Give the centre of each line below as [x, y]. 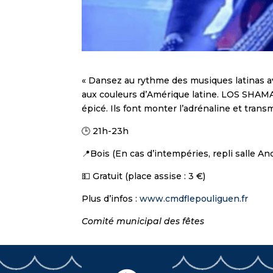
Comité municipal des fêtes [143, 221]
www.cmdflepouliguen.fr [194, 198]
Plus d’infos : [111, 198]
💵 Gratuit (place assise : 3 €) [144, 176]
